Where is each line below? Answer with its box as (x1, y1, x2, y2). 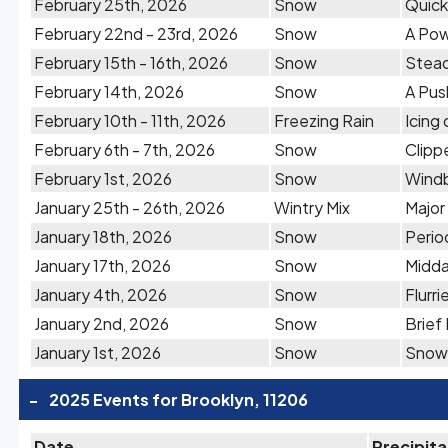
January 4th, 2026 (34, 284, 167, 305)
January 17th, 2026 (34, 255, 171, 276)
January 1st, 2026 (34, 342, 161, 363)
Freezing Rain (274, 110, 374, 131)
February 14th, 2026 (34, 81, 184, 102)
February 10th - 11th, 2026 (34, 110, 226, 131)
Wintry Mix (274, 197, 350, 218)
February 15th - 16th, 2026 (34, 52, 228, 73)
